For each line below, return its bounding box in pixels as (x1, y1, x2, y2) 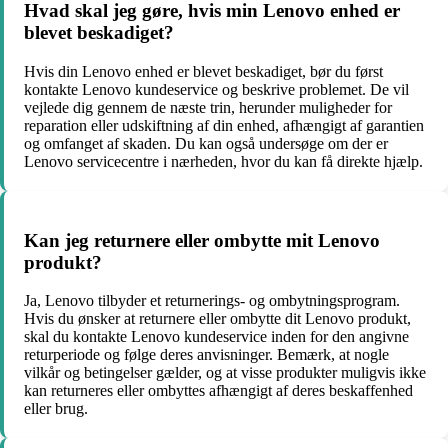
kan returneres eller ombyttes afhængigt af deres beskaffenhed (24, 382, 413, 400)
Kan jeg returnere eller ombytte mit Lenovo (24, 229, 380, 251)
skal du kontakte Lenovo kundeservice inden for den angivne (24, 328, 409, 346)
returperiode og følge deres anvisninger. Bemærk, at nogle (24, 346, 389, 364)
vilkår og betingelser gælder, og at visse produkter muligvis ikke (24, 364, 426, 382)
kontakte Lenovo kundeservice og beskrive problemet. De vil (24, 81, 409, 98)
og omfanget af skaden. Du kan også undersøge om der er (24, 135, 388, 152)
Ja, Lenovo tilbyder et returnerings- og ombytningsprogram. (24, 292, 400, 310)
